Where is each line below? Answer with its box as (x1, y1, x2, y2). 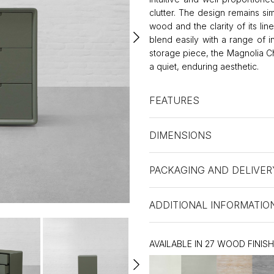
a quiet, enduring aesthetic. (149, 61, 259, 72)
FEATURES (149, 94, 199, 107)
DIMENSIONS (149, 129, 212, 142)
